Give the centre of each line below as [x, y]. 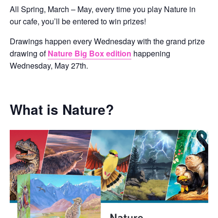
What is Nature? [62, 109]
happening [151, 53]
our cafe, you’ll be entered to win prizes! [78, 21]
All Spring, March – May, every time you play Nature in [103, 9]
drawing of [29, 53]
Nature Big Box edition [90, 53]
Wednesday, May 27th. [49, 65]
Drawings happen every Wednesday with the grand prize [107, 41]
